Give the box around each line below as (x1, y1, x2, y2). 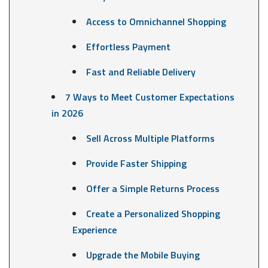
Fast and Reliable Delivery (86, 64, 196, 79)
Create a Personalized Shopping (86, 206, 220, 221)
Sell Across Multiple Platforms (86, 130, 215, 145)
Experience (72, 222, 117, 237)
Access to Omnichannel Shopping (86, 14, 226, 29)
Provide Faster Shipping (86, 156, 187, 170)
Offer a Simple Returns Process (86, 181, 220, 196)
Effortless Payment (86, 39, 170, 54)
